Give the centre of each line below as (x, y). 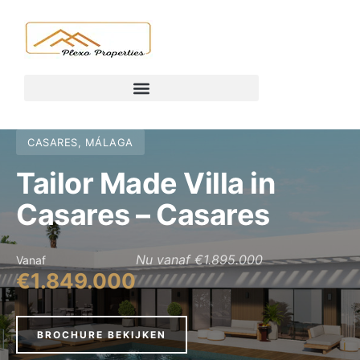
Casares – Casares (143, 215)
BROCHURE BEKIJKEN (102, 335)
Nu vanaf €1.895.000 (199, 260)
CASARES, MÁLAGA (80, 142)
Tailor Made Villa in (145, 183)
